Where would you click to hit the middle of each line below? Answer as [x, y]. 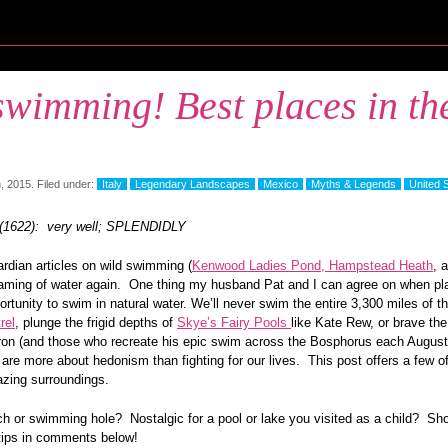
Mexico [280, 184]
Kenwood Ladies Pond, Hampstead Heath [312, 265]
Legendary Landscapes [192, 184]
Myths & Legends [353, 184]
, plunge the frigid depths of [96, 322]
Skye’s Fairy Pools [234, 322]
